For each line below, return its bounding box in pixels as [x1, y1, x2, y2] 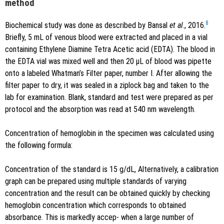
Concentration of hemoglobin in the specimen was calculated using [5, 128, 214, 138]
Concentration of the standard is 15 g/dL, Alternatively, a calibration [5, 164, 218, 174]
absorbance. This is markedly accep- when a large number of [5, 212, 194, 222]
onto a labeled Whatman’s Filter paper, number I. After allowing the [5, 68, 212, 78]
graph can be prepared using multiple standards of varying [5, 176, 186, 186]
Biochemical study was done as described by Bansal [5, 20, 169, 30]
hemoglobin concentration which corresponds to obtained [5, 200, 186, 210]
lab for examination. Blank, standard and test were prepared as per [5, 92, 213, 102]
